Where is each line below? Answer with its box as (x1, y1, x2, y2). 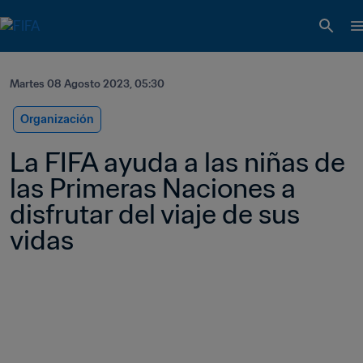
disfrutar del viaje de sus (10, 197, 300, 231)
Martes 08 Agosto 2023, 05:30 (10, 77, 164, 91)
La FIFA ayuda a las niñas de (10, 145, 345, 179)
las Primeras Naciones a (10, 171, 296, 205)
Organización (20, 112, 94, 126)
